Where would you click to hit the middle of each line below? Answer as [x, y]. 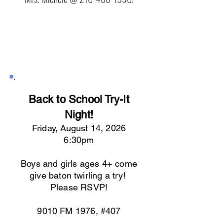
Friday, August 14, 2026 [79, 128]
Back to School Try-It [79, 99]
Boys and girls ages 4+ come [79, 164]
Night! [79, 115]
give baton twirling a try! [79, 175]
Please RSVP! [79, 187]
